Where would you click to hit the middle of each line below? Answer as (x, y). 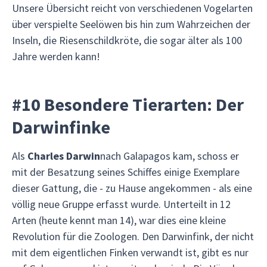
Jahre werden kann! (56, 56)
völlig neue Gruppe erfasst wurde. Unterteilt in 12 (121, 204)
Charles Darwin (64, 156)
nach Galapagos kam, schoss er (170, 156)
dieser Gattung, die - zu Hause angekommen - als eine (132, 188)
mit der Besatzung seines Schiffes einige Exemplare (126, 172)
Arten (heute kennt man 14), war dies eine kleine (119, 220)
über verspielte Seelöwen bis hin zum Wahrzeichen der (131, 24)
